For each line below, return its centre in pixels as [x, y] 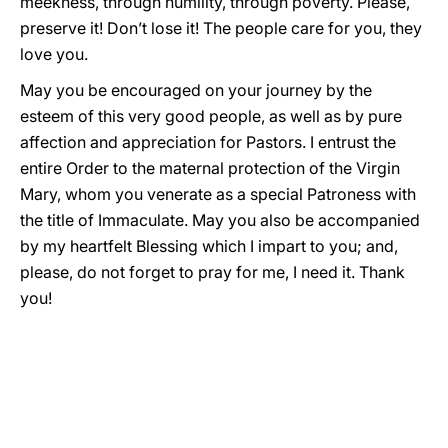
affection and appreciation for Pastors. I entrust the [208, 142]
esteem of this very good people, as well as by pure [211, 116]
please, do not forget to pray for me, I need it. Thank [212, 272]
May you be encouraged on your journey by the [196, 90]
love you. [54, 54]
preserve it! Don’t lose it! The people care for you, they [221, 28]
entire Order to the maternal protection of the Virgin [210, 168]
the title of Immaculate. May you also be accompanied [220, 220]
